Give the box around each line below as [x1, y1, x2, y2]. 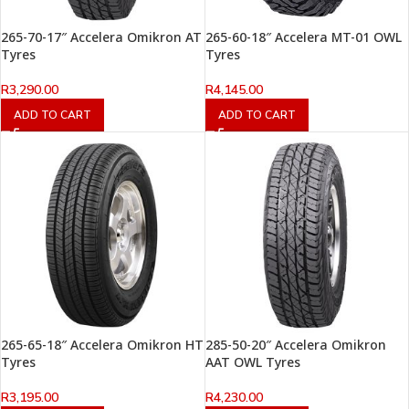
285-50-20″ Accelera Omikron [204, 335, 386, 353]
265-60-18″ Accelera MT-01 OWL [204, 28, 402, 47]
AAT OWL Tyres [204, 352, 300, 371]
